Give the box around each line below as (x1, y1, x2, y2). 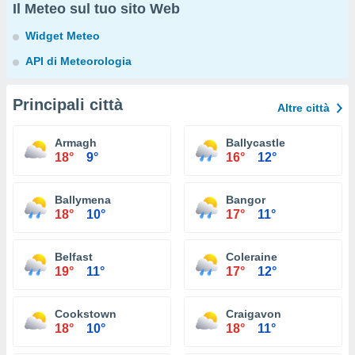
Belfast (55, 250, 93, 263)
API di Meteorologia (25, 55, 132, 67)
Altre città (277, 101, 330, 114)
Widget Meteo (25, 29, 100, 42)
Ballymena (55, 193, 111, 206)
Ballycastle (226, 136, 285, 149)
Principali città (13, 96, 123, 113)
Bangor (226, 193, 265, 206)
